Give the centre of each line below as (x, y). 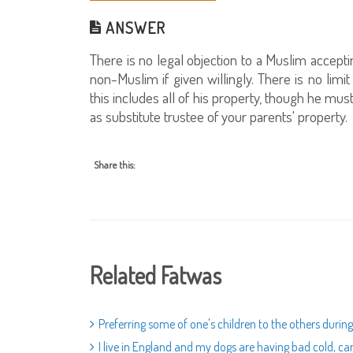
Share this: (115, 165)
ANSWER (134, 28)
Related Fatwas (156, 275)
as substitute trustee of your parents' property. (219, 116)
